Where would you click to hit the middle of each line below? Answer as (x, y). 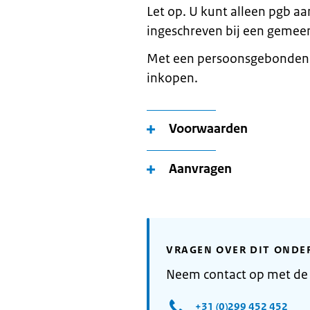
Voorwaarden (208, 129)
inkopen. (172, 78)
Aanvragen (200, 169)
